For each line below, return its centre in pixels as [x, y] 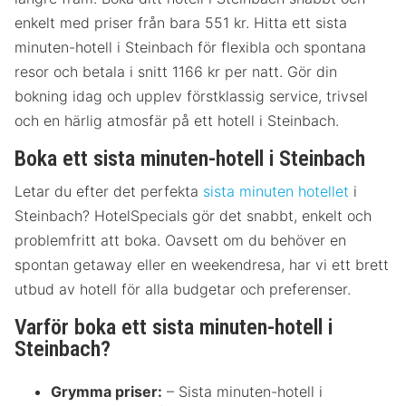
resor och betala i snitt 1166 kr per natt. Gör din [176, 72]
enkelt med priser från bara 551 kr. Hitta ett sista [181, 23]
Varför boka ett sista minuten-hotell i [174, 328]
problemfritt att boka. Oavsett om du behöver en [180, 241]
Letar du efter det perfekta [109, 192]
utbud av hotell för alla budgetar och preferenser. [183, 290]
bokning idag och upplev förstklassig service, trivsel [191, 97]
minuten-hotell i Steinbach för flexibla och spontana [190, 48]
